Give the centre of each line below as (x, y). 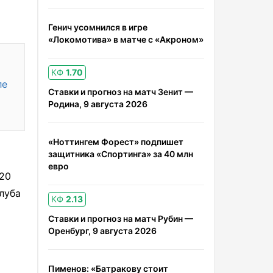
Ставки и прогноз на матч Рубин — (121, 218)
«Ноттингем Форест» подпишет (116, 142)
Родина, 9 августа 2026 (98, 104)
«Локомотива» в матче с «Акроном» (126, 39)
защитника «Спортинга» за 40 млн (121, 154)
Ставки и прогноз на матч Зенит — (121, 92)
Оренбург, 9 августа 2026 (102, 231)
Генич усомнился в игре (98, 27)
